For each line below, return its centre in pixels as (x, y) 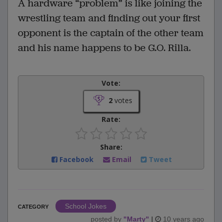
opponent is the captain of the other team (111, 33)
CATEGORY (33, 207)
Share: (111, 147)
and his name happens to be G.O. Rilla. (104, 48)
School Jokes (86, 206)
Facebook (77, 160)
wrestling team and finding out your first (109, 18)
